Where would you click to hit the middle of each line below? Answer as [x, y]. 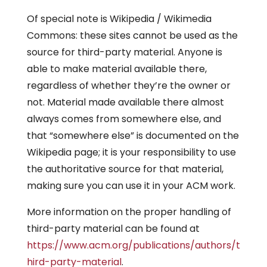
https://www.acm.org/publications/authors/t [133, 245]
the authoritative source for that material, [125, 169]
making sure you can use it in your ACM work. [131, 186]
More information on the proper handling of [129, 212]
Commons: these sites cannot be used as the [132, 35]
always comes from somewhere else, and [124, 119]
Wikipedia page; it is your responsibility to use [131, 152]
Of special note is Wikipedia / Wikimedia [119, 19]
